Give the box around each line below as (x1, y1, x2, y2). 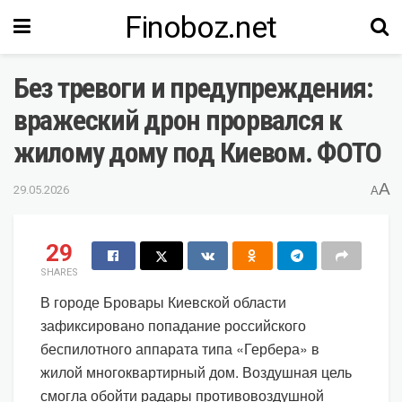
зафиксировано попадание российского (40, 314, 306, 336)
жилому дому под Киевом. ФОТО (13, 135, 382, 170)
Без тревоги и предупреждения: (13, 71, 373, 105)
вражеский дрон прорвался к (13, 103, 342, 137)
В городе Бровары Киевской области (40, 291, 286, 312)
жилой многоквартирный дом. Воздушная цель (40, 361, 352, 382)
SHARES (40, 266, 78, 278)
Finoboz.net (124, 9, 277, 45)
